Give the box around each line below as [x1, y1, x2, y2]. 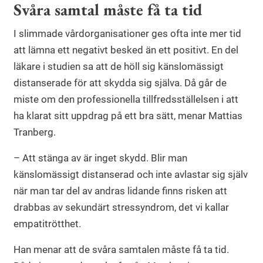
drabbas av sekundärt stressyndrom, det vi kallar [14, 201, 229, 214]
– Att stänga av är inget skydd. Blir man [14, 152, 187, 164]
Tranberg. [14, 126, 56, 139]
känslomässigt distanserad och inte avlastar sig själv [14, 168, 248, 181]
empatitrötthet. [14, 218, 81, 230]
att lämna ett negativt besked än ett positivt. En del [14, 44, 238, 56]
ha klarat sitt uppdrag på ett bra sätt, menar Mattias [14, 110, 242, 122]
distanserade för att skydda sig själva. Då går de [14, 77, 227, 89]
